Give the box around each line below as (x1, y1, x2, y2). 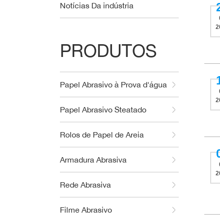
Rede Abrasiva (60, 180, 111, 190)
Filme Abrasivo (60, 205, 112, 215)
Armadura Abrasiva (60, 155, 127, 165)
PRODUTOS (60, 40, 157, 61)
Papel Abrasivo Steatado (60, 105, 146, 114)
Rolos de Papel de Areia (60, 130, 144, 139)
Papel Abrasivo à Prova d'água (60, 80, 167, 89)
